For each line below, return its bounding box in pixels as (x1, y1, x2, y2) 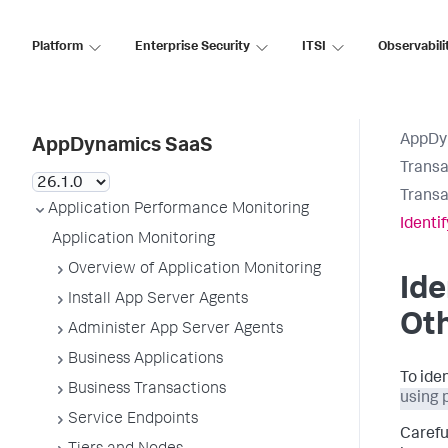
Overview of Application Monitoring (68, 262, 321, 278)
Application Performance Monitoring (48, 202, 309, 218)
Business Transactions (68, 382, 226, 398)
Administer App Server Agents (68, 322, 283, 338)
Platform (32, 40, 83, 54)
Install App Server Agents (68, 292, 248, 308)
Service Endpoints (68, 412, 198, 428)
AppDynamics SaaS (32, 137, 213, 157)
